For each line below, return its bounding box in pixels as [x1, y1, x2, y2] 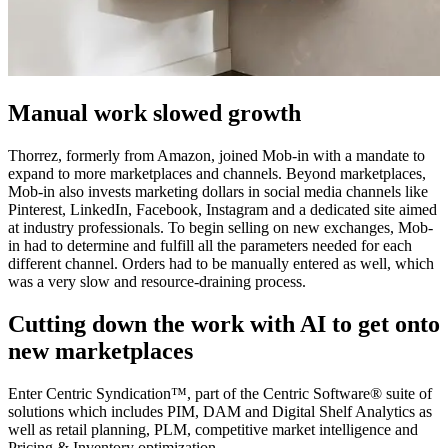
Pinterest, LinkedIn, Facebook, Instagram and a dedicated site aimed [8, 201, 437, 219]
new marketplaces [8, 337, 193, 364]
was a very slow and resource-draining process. [8, 273, 306, 291]
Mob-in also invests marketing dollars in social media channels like [8, 183, 428, 201]
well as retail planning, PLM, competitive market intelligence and [8, 420, 418, 438]
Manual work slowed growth [8, 100, 301, 127]
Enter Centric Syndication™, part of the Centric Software [8, 384, 370, 402]
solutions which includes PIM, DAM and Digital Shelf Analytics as [8, 402, 432, 420]
